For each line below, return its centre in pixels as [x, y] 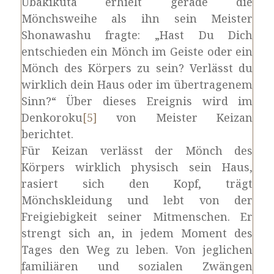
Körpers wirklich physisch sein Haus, [137, 167]
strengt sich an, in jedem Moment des [137, 233]
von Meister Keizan [175, 117]
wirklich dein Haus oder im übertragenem [137, 84]
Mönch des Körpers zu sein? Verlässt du [137, 68]
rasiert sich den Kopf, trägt [137, 183]
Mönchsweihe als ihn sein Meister [137, 18]
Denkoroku [52, 117]
